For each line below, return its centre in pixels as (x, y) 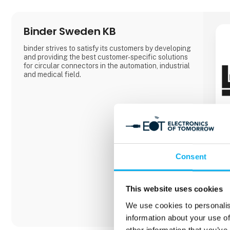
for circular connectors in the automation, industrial (107, 65)
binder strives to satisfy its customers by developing (108, 48)
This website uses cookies (174, 189)
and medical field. (53, 74)
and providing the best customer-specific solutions (106, 57)
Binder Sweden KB (70, 32)
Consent (191, 157)
